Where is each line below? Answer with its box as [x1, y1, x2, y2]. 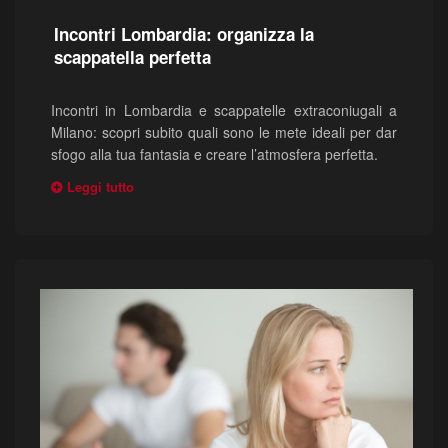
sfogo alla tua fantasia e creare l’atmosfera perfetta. [51, 144, 378, 165]
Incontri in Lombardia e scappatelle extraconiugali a [51, 100, 397, 121]
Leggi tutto [67, 177, 134, 197]
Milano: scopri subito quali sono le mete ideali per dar [51, 122, 397, 143]
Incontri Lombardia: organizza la [54, 22, 314, 47]
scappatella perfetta [54, 45, 211, 70]
